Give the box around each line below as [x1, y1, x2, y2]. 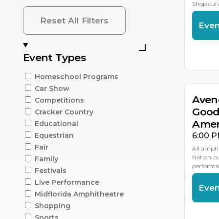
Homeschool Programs [35, 72, 118, 81]
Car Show [35, 84, 69, 93]
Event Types [23, 51, 86, 64]
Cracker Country [35, 107, 93, 116]
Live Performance [35, 177, 99, 187]
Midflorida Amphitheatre [35, 189, 124, 198]
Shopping [35, 201, 70, 210]
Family [35, 154, 58, 163]
